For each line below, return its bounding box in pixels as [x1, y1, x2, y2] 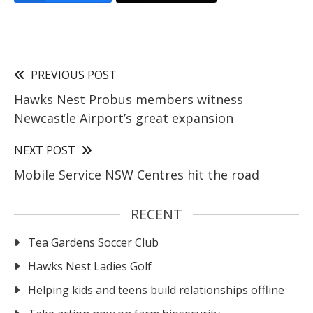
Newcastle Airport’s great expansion [14, 109, 233, 126]
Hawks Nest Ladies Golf [28, 258, 152, 274]
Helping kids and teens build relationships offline [28, 282, 284, 298]
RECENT [131, 204, 182, 224]
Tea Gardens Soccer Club [28, 234, 159, 250]
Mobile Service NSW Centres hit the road [14, 166, 259, 183]
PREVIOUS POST [31, 66, 117, 82]
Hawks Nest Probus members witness [14, 90, 243, 108]
